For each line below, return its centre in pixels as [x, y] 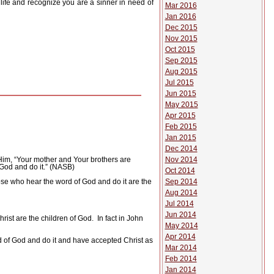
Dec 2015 [181, 28]
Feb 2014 [181, 259]
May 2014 [181, 226]
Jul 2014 [179, 204]
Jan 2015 [180, 138]
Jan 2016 [180, 17]
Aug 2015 [181, 72]
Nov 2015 [181, 39]
